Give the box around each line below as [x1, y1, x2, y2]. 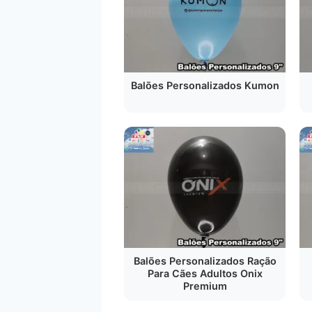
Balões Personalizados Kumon [130, 79, 279, 91]
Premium [182, 280, 227, 292]
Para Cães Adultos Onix [147, 267, 263, 279]
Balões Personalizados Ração [133, 255, 276, 267]
